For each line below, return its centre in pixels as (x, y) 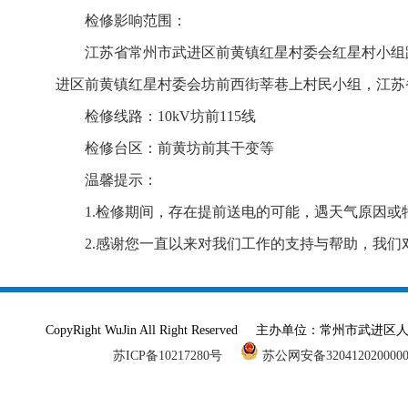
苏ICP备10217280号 (175, 356)
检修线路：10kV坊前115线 (170, 116)
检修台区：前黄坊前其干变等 (179, 148)
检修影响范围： (136, 20)
